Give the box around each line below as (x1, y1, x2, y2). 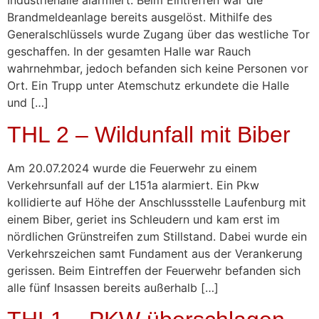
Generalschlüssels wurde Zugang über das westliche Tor (7, 26, 310, 41)
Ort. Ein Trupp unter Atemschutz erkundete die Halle (7, 78, 289, 93)
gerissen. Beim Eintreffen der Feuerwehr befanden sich (7, 263, 300, 278)
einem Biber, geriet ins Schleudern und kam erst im (7, 211, 280, 226)
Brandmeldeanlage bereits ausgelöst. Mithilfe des (7, 9, 272, 24)
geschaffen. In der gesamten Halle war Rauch (7, 43, 251, 58)
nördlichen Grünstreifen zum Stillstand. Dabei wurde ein (7, 229, 307, 244)
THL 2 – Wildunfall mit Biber (7, 121, 291, 147)
